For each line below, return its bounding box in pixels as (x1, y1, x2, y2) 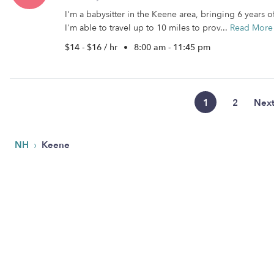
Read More (230, 22, 273, 34)
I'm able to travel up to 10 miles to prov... (65, 22, 230, 34)
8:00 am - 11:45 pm (134, 42, 210, 53)
